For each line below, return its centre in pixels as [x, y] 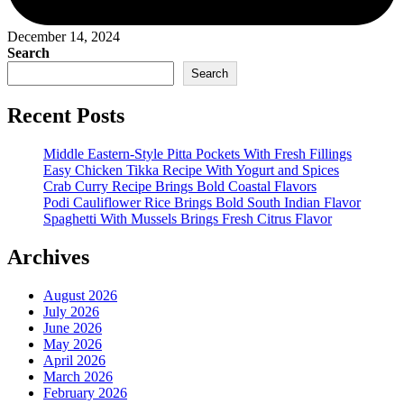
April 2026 [74, 360]
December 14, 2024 [64, 37]
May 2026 [73, 344]
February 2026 [85, 392]
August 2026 [80, 295]
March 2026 [78, 376]
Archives [48, 257]
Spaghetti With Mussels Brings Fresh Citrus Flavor [188, 218]
